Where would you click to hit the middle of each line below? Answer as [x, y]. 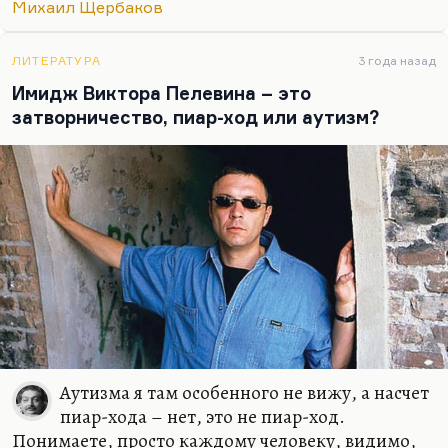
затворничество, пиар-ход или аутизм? [195, 117]
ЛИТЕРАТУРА [56, 60]
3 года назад [397, 60]
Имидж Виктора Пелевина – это [161, 93]
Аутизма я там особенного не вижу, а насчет [244, 392]
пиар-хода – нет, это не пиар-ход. [202, 416]
